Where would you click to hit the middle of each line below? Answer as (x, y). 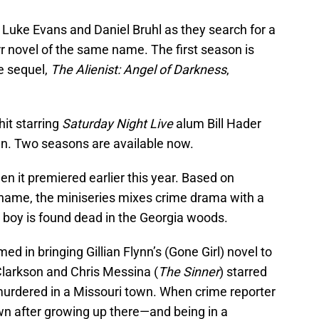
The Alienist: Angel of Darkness (138, 70)
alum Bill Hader (217, 124)
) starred (243, 272)
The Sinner (189, 272)
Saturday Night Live (117, 124)
